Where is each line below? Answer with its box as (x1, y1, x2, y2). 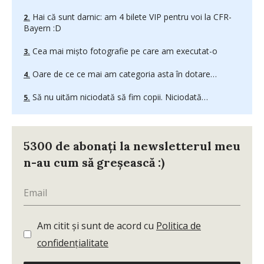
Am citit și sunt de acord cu (37, 219, 156, 232)
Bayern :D (24, 22, 61, 34)
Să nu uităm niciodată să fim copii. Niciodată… (30, 91, 208, 103)
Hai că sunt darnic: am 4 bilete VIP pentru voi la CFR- (30, 11, 232, 22)
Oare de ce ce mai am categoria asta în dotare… (30, 68, 217, 80)
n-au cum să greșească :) (24, 154, 164, 170)
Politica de (156, 219, 201, 232)
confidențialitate (37, 236, 108, 249)
